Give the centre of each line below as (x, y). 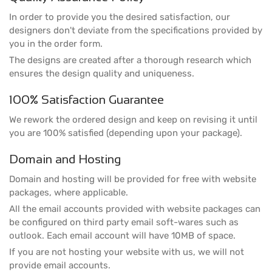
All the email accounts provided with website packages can (135, 209)
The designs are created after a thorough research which (130, 60)
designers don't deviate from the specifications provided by (136, 30)
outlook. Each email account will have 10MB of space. (122, 236)
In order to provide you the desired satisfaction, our (120, 17)
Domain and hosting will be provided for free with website (133, 179)
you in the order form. (56, 44)
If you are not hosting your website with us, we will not (127, 252)
